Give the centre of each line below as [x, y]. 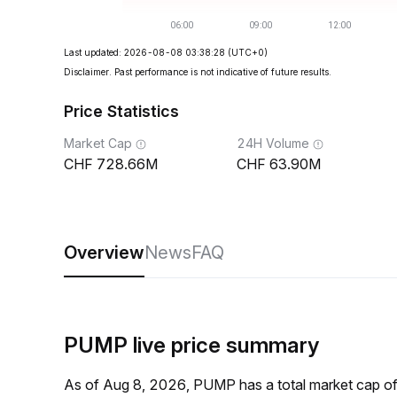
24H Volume [273, 143]
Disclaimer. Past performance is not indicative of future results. [198, 72]
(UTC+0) [248, 52]
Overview [104, 253]
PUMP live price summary [191, 345]
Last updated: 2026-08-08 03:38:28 [144, 52]
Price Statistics [121, 111]
